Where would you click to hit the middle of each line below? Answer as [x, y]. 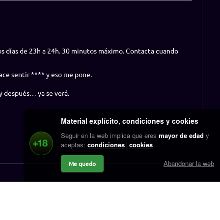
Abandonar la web [189, 163]
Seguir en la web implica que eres [110, 135]
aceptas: [73, 145]
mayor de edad [181, 135]
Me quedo [82, 164]
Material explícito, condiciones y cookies [130, 121]
